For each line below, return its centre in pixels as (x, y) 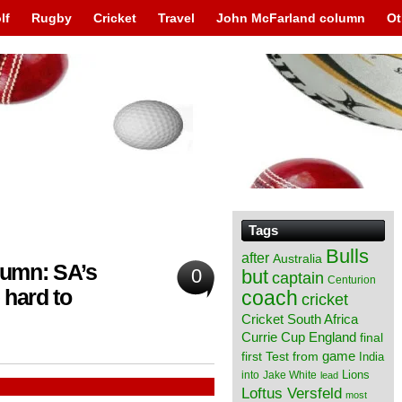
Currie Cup (273, 337)
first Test (265, 357)
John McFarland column (291, 18)
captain (298, 278)
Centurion (352, 280)
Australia (297, 258)
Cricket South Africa (300, 319)
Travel (176, 18)
